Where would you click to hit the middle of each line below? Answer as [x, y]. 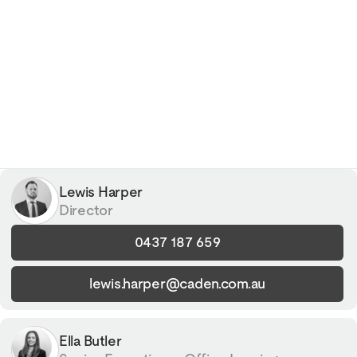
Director [86, 210]
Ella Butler [90, 340]
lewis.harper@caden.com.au [177, 283]
